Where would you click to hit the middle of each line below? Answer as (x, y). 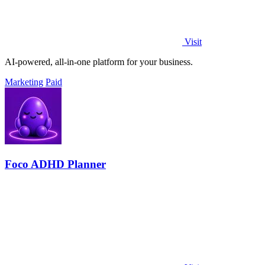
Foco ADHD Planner (55, 164)
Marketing (24, 82)
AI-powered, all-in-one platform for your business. (99, 62)
